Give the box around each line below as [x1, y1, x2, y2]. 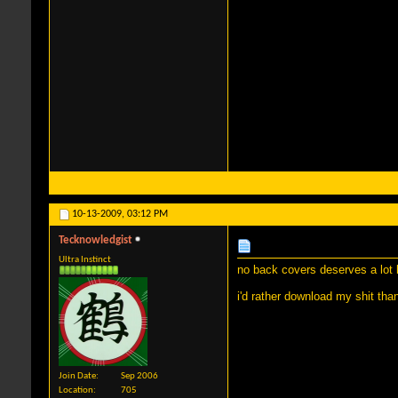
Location [59, 386, 93, 396]
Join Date [59, 371, 96, 382]
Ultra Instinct [59, 254, 111, 265]
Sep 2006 [121, 371, 158, 382]
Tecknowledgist [59, 234, 132, 246]
